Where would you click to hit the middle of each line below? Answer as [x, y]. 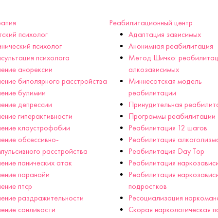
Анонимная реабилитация [171, 46]
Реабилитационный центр [151, 23]
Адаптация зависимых [165, 35]
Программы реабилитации [172, 116]
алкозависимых [154, 70]
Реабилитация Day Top [166, 151]
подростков [148, 186]
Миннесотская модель [165, 81]
